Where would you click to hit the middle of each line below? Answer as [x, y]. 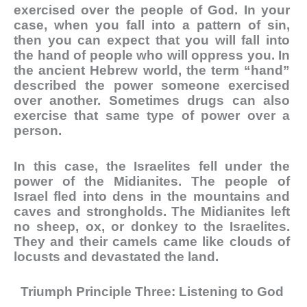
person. [38, 130]
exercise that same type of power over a [152, 115]
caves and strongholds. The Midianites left [152, 211]
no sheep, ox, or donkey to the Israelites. [152, 226]
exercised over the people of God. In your [152, 10]
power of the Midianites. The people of [152, 181]
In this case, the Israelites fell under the [152, 166]
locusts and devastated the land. [116, 256]
